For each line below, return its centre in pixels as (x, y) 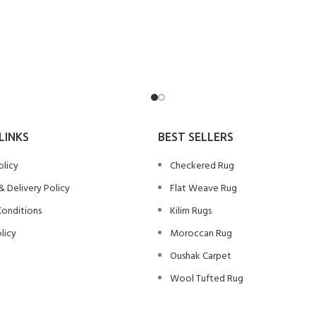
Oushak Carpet (201, 256)
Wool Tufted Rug (207, 279)
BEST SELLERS (196, 136)
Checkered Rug (202, 166)
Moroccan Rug (201, 233)
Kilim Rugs (191, 211)
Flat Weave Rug (203, 188)
